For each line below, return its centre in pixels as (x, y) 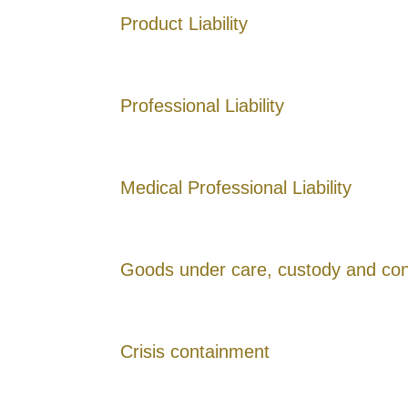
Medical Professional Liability (236, 187)
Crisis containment (195, 351)
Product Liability (184, 23)
